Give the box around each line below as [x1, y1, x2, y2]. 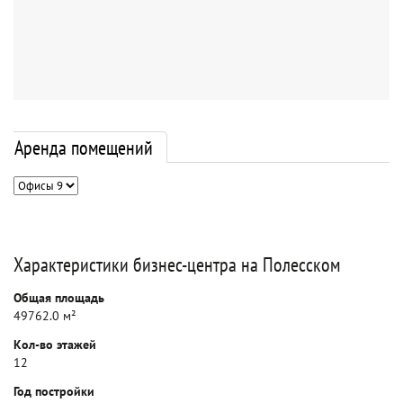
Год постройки [13, 383, 94, 399]
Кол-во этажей [13, 336, 96, 353]
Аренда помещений [14, 135, 153, 160]
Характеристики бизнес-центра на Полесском [13, 252, 340, 277]
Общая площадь [13, 290, 104, 306]
